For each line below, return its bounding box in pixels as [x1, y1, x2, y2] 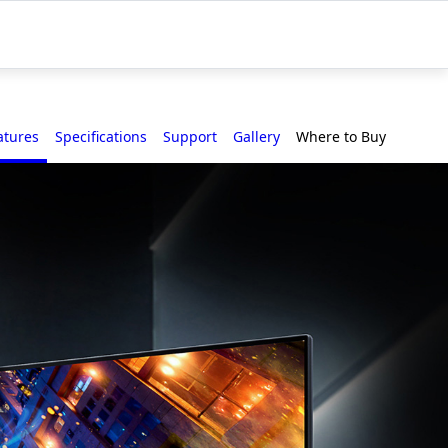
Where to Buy [296, 127, 387, 146]
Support [163, 127, 218, 146]
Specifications [55, 127, 148, 146]
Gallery [233, 127, 281, 146]
